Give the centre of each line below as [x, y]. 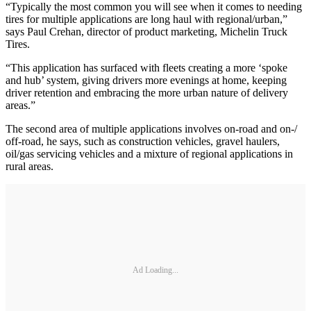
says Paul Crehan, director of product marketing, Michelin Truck [146, 31]
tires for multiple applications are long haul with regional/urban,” [146, 19]
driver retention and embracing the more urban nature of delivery [147, 92]
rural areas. [30, 166]
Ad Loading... [155, 270]
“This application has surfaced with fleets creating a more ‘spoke [146, 67]
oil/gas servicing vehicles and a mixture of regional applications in [149, 153]
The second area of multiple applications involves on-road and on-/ [151, 128]
